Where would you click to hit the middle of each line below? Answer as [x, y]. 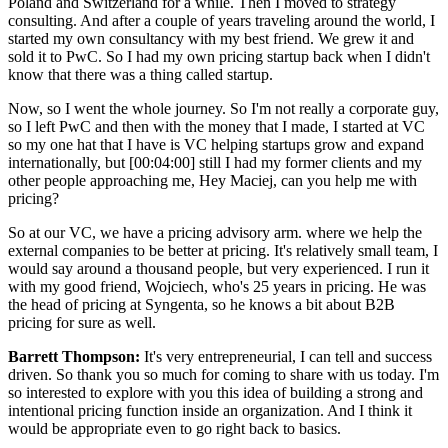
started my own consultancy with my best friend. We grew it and [211, 38]
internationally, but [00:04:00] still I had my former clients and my [215, 162]
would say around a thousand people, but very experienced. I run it [218, 268]
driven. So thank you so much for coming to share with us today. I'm [223, 374]
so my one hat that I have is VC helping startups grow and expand [216, 144]
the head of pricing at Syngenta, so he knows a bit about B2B [201, 304]
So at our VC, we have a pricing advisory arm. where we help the [215, 232]
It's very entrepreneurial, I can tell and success [286, 356]
